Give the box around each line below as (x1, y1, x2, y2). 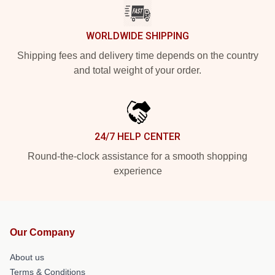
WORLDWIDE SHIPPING (86, 30, 189, 42)
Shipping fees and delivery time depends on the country (17, 50, 258, 61)
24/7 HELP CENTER (95, 131, 180, 143)
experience (113, 166, 162, 177)
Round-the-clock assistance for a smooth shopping (28, 151, 247, 162)
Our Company (10, 227, 75, 238)
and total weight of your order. (74, 65, 201, 76)
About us (10, 252, 44, 263)
